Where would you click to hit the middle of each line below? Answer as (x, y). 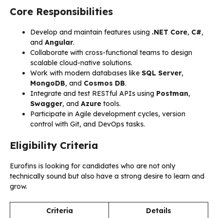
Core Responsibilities (61, 11)
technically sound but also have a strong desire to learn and (107, 176)
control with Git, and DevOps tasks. (88, 124)
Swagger (46, 103)
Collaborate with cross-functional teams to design (111, 52)
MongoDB (48, 83)
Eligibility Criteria (54, 145)
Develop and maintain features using (91, 32)
